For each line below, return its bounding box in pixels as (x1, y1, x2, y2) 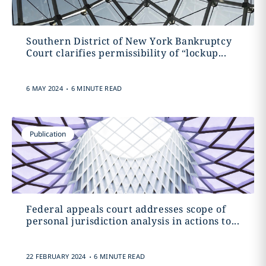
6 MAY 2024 (26, 84, 63, 93)
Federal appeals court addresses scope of (26, 202, 226, 216)
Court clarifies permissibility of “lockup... (26, 46, 227, 59)
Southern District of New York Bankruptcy (26, 34, 232, 47)
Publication (29, 129, 66, 139)
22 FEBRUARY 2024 (26, 252, 86, 261)
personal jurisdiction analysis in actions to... (26, 214, 240, 227)
